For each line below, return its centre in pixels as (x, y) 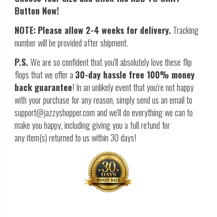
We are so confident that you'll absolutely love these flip (111, 62)
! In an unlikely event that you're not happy (133, 87)
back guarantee (43, 87)
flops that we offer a (45, 75)
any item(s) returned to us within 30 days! (75, 138)
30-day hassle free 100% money (135, 75)
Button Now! (37, 11)
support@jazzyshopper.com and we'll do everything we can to (104, 113)
